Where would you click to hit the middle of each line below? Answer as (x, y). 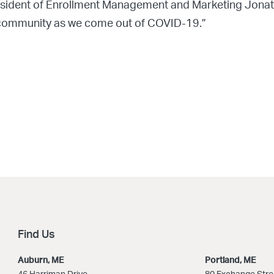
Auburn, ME (41, 261)
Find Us (37, 235)
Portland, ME (231, 261)
